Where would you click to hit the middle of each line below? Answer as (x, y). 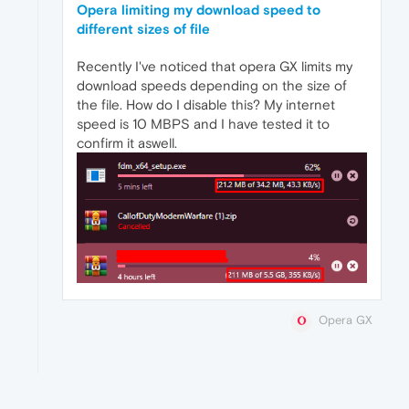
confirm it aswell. (127, 143)
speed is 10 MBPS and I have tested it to (203, 124)
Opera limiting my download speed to (199, 10)
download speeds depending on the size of (212, 86)
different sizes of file (143, 29)
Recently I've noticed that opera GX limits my (215, 67)
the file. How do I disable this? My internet (206, 105)
